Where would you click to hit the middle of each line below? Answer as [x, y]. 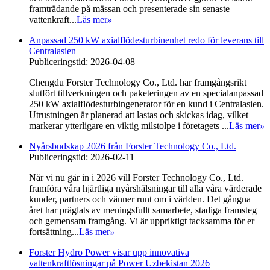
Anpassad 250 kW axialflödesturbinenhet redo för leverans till [146, 40]
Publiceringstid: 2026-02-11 [82, 157]
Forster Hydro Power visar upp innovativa [109, 252]
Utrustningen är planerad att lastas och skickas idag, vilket [139, 115]
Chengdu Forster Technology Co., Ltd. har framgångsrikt [138, 82]
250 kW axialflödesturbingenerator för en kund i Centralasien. [146, 104]
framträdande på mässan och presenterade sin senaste [129, 8]
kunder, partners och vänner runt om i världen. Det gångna [140, 199]
